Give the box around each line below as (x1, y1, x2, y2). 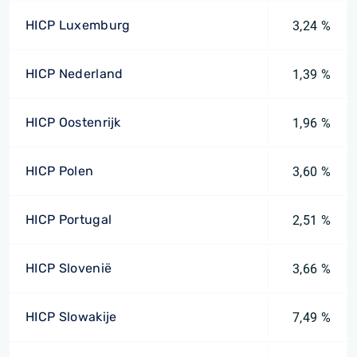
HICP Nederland (25, 66, 124, 81)
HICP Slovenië (25, 261, 112, 276)
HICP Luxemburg (25, 18, 131, 33)
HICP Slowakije (25, 309, 117, 324)
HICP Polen (25, 163, 94, 178)
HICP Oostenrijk (25, 115, 121, 130)
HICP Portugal (25, 212, 112, 227)
